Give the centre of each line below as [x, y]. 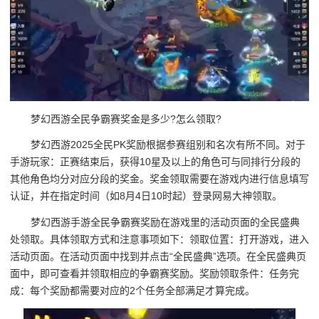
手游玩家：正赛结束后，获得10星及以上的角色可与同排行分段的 [155, 162]
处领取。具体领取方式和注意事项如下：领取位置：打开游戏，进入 [159, 239]
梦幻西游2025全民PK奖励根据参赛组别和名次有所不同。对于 [168, 145]
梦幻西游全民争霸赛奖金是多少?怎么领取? [126, 119]
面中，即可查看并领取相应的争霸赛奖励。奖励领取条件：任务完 [155, 273]
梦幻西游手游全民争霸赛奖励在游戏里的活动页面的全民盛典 [166, 222]
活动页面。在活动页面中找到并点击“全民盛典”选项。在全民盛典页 [158, 256]
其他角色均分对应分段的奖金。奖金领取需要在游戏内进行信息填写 [159, 179]
